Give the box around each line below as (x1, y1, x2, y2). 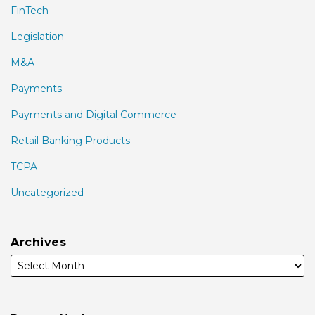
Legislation (11, 30, 64, 43)
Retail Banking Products (11, 134, 130, 147)
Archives (11, 236, 66, 249)
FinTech (11, 4, 49, 17)
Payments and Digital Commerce (11, 108, 176, 121)
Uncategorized (11, 186, 84, 199)
